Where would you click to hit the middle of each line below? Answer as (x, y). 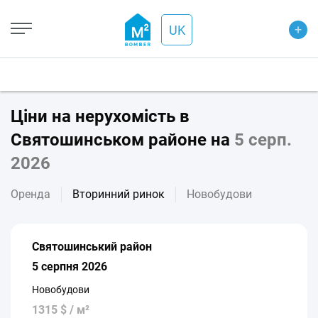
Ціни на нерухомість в (100, 117)
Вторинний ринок (119, 194)
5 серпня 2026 (70, 267)
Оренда (31, 194)
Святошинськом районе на (122, 140)
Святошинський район (92, 247)
